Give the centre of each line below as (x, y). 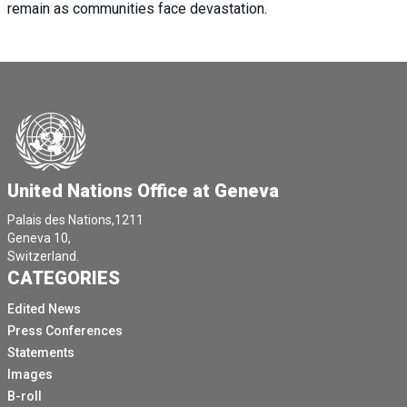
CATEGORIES (64, 278)
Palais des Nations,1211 (75, 220)
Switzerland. (43, 257)
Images (30, 375)
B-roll (25, 397)
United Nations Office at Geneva (143, 191)
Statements (41, 353)
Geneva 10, (39, 238)
